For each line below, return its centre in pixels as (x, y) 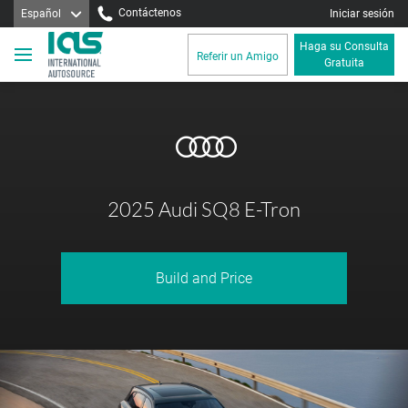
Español (41, 14)
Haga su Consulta (344, 46)
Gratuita (344, 63)
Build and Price (204, 278)
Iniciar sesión (362, 14)
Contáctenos (150, 13)
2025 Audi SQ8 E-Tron (204, 209)
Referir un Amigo (238, 56)
